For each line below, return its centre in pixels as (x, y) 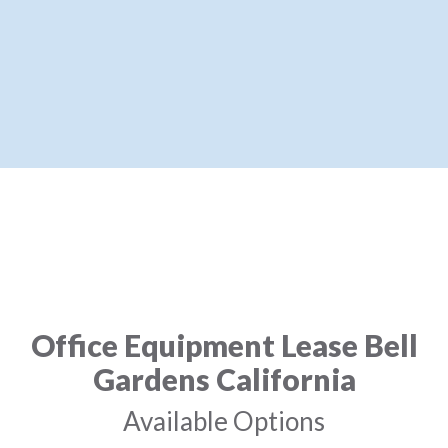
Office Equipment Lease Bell (224, 344)
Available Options (224, 420)
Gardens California (224, 378)
